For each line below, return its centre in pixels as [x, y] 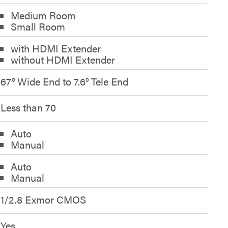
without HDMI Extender [63, 59]
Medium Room [43, 15]
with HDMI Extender [55, 48]
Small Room [38, 26]
